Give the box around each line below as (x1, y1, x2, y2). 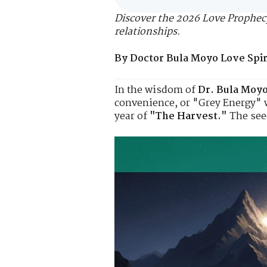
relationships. (114, 24, 181, 41)
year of (114, 108, 150, 125)
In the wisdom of (114, 82, 198, 98)
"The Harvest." (150, 108, 227, 125)
